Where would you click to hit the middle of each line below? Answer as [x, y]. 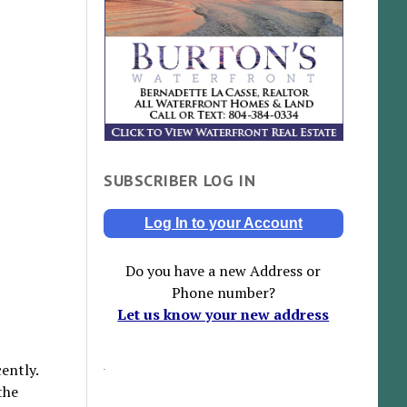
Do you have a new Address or [223, 271]
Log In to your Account [223, 223]
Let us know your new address [223, 315]
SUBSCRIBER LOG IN [180, 181]
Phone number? [223, 293]
